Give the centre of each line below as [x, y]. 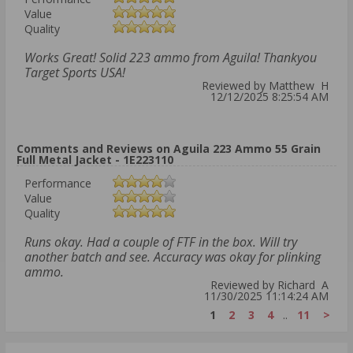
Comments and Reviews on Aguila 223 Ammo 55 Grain [169, 148]
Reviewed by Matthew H [265, 85]
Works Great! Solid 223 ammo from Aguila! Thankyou [171, 57]
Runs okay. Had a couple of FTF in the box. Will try [161, 242]
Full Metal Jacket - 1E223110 [95, 159]
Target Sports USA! [75, 72]
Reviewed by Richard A [269, 284]
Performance [58, 183]
